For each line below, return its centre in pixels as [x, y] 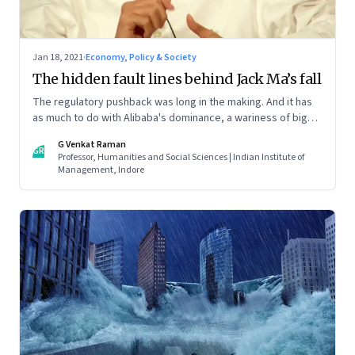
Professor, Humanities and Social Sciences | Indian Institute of [181, 157]
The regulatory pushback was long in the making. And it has [172, 102]
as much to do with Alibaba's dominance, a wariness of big [170, 118]
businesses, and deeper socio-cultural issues [140, 134]
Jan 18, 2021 [58, 57]
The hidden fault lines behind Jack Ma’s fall [177, 78]
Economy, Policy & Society [141, 57]
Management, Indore [101, 170]
